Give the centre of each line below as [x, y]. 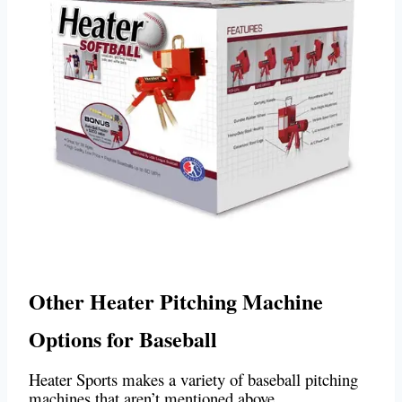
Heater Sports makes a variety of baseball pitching [193, 380]
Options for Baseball [123, 339]
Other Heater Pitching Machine [176, 301]
